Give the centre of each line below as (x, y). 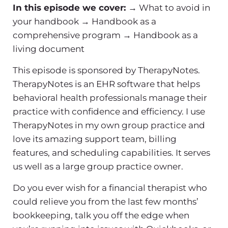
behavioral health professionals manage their (110, 97)
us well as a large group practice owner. (98, 166)
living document (49, 49)
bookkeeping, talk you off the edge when (101, 215)
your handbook (46, 21)
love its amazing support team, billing (95, 139)
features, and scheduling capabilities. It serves (111, 152)
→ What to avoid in (169, 7)
